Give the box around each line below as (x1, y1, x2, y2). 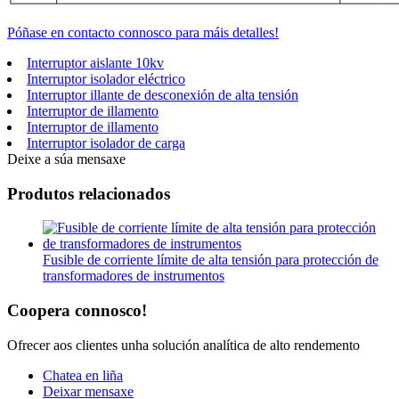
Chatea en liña (43, 367, 123, 383)
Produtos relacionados (7, 183, 170, 203)
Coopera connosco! (7, 301, 147, 321)
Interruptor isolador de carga (27, 135, 185, 151)
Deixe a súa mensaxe (7, 151, 126, 167)
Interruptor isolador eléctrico (27, 71, 185, 87)
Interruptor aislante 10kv (27, 55, 164, 71)
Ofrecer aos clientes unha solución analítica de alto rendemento (7, 337, 360, 353)
